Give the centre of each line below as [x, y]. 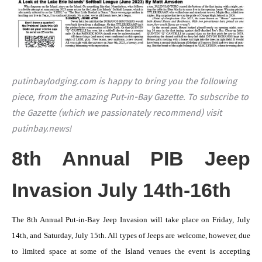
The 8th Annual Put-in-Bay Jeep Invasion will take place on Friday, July [131, 219]
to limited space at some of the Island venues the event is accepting [131, 251]
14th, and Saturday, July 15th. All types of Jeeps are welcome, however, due [131, 235]
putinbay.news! [42, 128]
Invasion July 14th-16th [121, 190]
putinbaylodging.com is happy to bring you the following [124, 81]
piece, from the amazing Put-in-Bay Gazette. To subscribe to [130, 97]
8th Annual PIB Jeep [131, 158]
